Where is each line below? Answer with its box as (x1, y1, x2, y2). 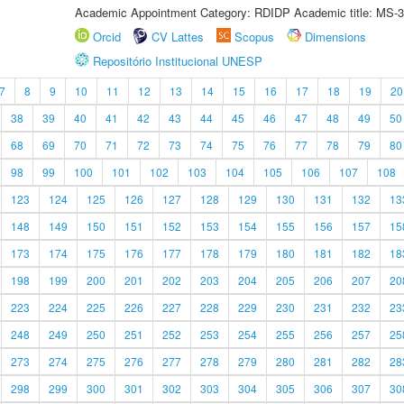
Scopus (234, 28, 274, 45)
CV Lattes (151, 28, 204, 45)
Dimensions (305, 28, 366, 45)
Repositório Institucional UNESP (93, 52, 262, 69)
